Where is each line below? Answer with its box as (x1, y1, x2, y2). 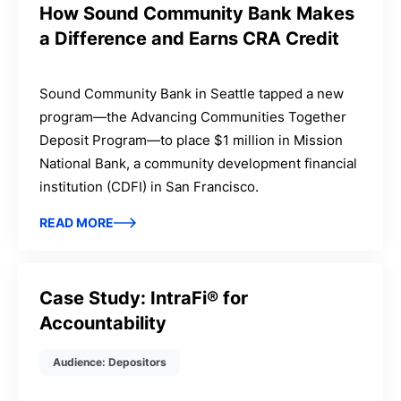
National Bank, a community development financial (39, 154, 358, 172)
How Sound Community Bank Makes (39, 2, 355, 24)
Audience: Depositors (53, 354, 167, 369)
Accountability (39, 311, 167, 334)
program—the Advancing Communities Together (39, 107, 347, 125)
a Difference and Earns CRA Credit (39, 27, 340, 49)
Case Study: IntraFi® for (39, 286, 249, 309)
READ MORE (39, 214, 115, 230)
